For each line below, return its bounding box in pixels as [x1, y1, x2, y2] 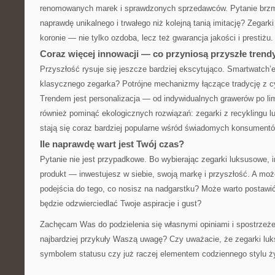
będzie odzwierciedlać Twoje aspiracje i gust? [40, 199, 201, 208]
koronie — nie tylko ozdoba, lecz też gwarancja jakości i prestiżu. [40, 33, 273, 42]
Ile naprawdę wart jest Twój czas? [40, 139, 184, 149]
